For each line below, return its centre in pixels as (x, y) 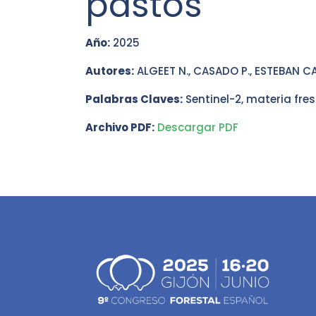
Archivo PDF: (120, 127)
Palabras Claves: (134, 99)
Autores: (110, 71)
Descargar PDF (198, 127)
